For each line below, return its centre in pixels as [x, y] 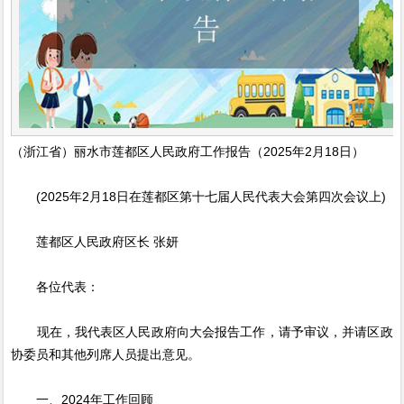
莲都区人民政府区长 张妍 [95, 242]
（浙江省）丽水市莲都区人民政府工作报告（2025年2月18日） [188, 152]
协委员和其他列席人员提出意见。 [106, 355]
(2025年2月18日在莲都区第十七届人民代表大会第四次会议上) [199, 197]
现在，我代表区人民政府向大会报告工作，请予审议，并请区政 [202, 332]
